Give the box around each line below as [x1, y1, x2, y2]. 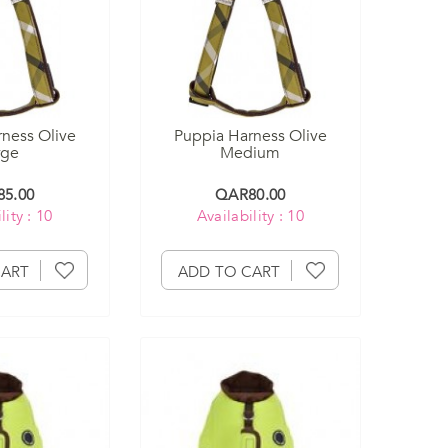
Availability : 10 [196, 205, 304, 226]
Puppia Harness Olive [173, 124, 327, 147]
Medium [220, 141, 281, 164]
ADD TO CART [178, 261, 281, 282]
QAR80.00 [215, 184, 286, 205]
